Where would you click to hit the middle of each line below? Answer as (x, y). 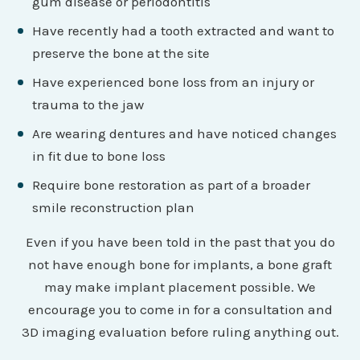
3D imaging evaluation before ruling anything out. (180, 331)
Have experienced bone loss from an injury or (174, 82)
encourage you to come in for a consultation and (180, 309)
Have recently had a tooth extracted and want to (184, 30)
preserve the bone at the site (121, 53)
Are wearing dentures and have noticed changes (185, 133)
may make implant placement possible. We (180, 286)
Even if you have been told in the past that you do (180, 241)
